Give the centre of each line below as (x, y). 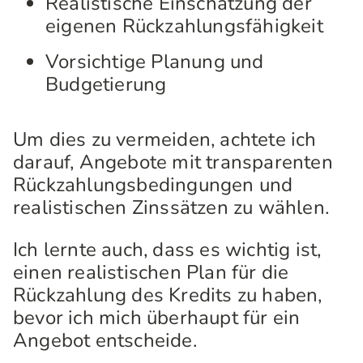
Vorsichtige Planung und (155, 62)
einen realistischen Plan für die (151, 272)
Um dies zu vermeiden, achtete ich (165, 139)
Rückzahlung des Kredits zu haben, (168, 295)
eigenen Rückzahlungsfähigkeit (184, 26)
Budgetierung (106, 84)
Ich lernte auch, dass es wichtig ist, (167, 250)
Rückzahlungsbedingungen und (153, 185)
